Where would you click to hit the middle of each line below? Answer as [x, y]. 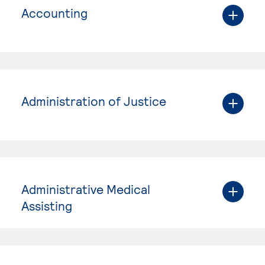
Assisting [47, 205]
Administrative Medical [86, 189]
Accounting [54, 12]
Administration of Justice [94, 101]
